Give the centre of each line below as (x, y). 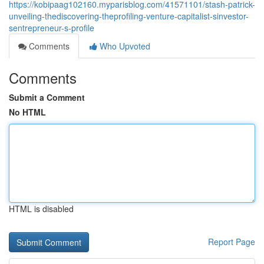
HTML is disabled (41, 209)
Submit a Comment (47, 97)
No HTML (27, 112)
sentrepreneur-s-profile (52, 28)
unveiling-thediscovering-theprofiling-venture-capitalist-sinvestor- (129, 16)
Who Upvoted (124, 46)
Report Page (232, 242)
